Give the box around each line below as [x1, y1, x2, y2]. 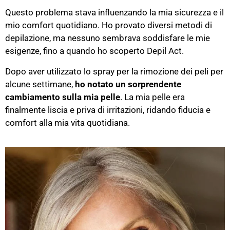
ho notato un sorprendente [75, 79, 181, 89]
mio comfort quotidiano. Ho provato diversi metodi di [5, 20, 212, 31]
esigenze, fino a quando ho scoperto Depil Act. [5, 46, 184, 56]
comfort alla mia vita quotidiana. [5, 117, 130, 128]
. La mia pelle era [120, 91, 185, 102]
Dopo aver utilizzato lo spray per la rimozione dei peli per [5, 66, 223, 76]
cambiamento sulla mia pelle [5, 91, 120, 102]
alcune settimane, [5, 79, 75, 89]
